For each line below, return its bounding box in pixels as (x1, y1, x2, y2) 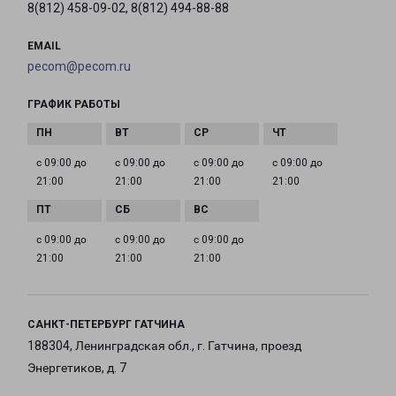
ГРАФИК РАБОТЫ (27, 98, 120, 111)
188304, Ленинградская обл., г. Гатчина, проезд (27, 339, 301, 354)
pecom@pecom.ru (27, 59, 131, 74)
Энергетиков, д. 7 (27, 361, 126, 376)
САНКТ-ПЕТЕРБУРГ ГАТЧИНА (27, 318, 185, 331)
